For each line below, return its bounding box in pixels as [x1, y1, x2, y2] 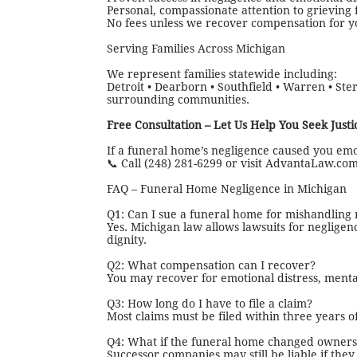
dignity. [107, 233, 147, 246]
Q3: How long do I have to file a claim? [107, 297, 312, 310]
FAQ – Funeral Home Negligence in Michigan [107, 182, 347, 195]
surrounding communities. [107, 93, 249, 106]
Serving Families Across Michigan [107, 42, 285, 55]
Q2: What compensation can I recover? [107, 259, 316, 272]
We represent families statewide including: [107, 68, 337, 80]
